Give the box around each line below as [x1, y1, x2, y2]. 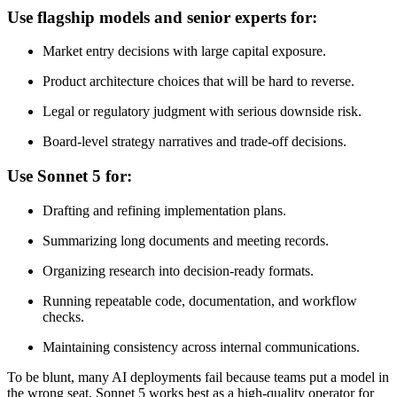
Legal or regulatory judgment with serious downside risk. [43, 104, 362, 120]
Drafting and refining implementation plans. [43, 202, 286, 218]
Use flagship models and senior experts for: [7, 7, 317, 27]
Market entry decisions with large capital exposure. [43, 43, 326, 59]
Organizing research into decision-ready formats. [43, 262, 314, 278]
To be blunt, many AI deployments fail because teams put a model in [7, 369, 389, 385]
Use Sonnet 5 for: [7, 167, 132, 186]
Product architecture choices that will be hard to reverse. [43, 74, 354, 90]
